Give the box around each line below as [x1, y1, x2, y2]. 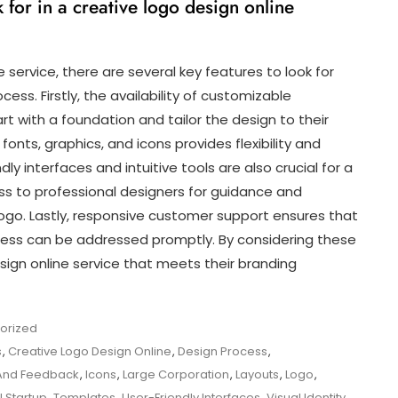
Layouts [235, 365, 279, 383]
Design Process [178, 342, 267, 360]
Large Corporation [123, 365, 229, 383]
